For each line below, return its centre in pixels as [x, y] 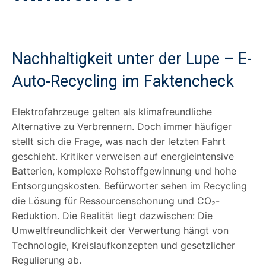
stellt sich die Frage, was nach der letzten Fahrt [119, 141]
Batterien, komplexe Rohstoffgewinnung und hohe [124, 171]
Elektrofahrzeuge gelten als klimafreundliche [112, 111]
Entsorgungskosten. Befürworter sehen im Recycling [129, 186]
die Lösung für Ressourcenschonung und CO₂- [116, 200]
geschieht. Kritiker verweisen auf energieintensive [123, 156]
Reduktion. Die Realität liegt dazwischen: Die [112, 215]
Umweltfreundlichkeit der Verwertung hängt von [120, 230]
